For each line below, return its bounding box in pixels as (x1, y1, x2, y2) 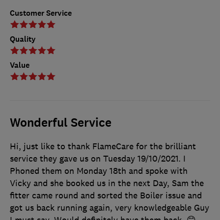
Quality (10, 34, 36, 45)
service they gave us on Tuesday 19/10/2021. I (10, 153, 186, 165)
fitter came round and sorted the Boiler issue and (10, 190, 202, 201)
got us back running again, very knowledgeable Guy (10, 202, 209, 214)
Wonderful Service (10, 115, 111, 131)
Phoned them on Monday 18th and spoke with (10, 165, 188, 177)
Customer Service (10, 8, 72, 19)
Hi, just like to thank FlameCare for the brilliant (10, 141, 196, 152)
